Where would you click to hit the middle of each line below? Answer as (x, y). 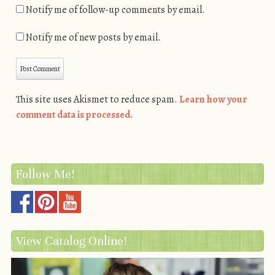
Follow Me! (45, 174)
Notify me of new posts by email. (93, 38)
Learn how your (213, 100)
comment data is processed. (74, 115)
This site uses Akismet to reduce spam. (97, 100)
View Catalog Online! (71, 241)
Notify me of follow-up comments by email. (115, 10)
